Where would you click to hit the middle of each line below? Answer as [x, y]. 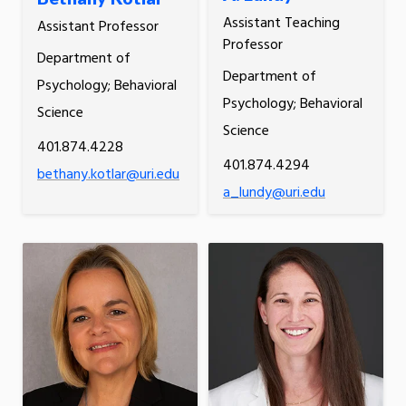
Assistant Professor [98, 27]
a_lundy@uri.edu [274, 193]
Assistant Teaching [281, 24]
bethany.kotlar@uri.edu [108, 174]
